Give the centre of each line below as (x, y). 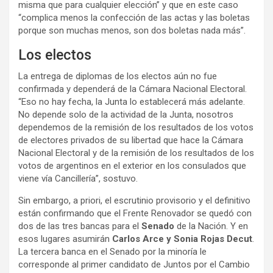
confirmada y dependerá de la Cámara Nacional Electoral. (133, 89)
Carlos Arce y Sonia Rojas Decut (182, 239)
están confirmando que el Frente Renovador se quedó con (135, 214)
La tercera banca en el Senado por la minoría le (112, 252)
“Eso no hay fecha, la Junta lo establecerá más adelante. (132, 102)
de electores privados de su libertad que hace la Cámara (131, 140)
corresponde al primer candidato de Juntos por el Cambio (134, 265)
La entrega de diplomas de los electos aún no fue (118, 76)
